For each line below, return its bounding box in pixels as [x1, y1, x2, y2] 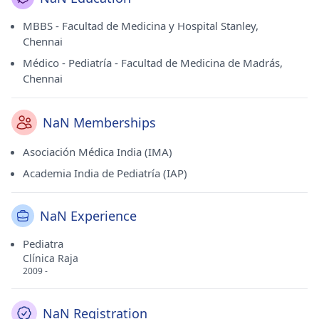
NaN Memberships [43, 114, 156, 131]
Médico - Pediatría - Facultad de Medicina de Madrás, [23, 56, 283, 70]
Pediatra [23, 236, 63, 251]
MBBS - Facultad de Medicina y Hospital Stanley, [23, 19, 258, 33]
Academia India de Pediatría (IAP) [23, 166, 187, 180]
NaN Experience [40, 207, 137, 224]
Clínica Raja [23, 251, 78, 265]
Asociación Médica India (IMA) [23, 145, 172, 159]
